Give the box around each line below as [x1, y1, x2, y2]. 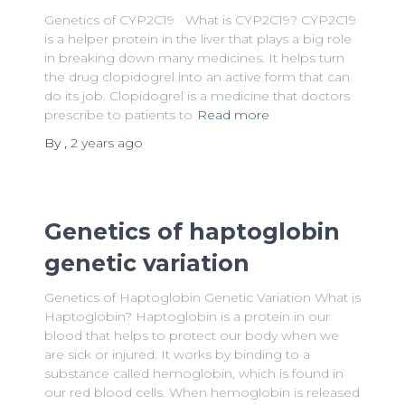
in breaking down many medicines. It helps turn [43, 50, 344, 66]
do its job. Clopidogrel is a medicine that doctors [43, 88, 350, 104]
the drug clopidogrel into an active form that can [43, 69, 350, 85]
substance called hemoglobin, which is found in [43, 365, 344, 381]
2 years [70, 135, 114, 151]
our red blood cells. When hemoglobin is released [43, 384, 360, 400]
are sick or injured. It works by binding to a [43, 346, 310, 363]
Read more [196, 107, 269, 123]
